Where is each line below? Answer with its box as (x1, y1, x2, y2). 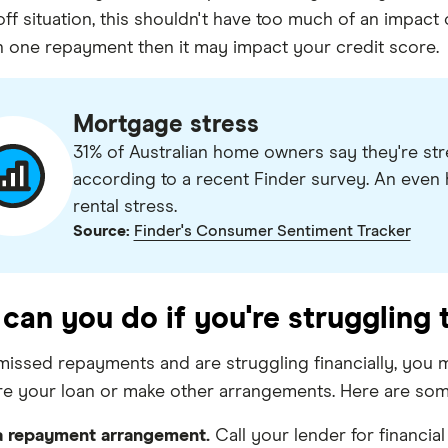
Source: (72, 223, 130, 239)
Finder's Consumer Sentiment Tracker (133, 223, 411, 239)
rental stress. (72, 198, 177, 216)
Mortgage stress (72, 113, 259, 137)
